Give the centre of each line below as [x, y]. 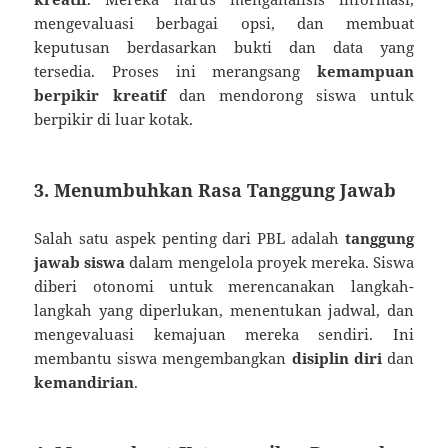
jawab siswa [80, 261]
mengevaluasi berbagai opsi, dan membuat [224, 22]
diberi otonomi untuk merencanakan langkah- [224, 285]
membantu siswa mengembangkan [163, 357]
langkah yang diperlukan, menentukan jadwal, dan [224, 309]
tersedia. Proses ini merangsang [175, 70]
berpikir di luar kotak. [114, 118]
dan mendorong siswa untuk [289, 94]
